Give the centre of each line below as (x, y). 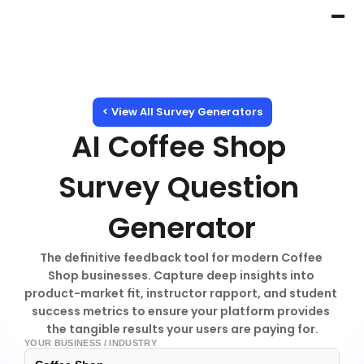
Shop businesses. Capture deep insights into (181, 275)
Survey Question (178, 188)
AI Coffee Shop (178, 147)
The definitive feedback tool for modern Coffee (181, 258)
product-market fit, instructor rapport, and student (181, 293)
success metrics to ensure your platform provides (181, 311)
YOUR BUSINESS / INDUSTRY (91, 343)
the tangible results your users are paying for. (182, 329)
